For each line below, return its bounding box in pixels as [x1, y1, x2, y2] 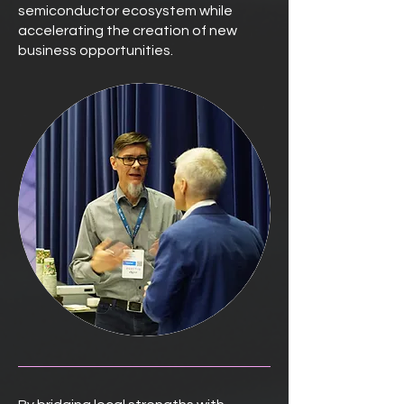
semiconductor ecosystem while [18, 4, 233, 18]
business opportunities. [18, 43, 176, 58]
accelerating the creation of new [18, 23, 237, 38]
